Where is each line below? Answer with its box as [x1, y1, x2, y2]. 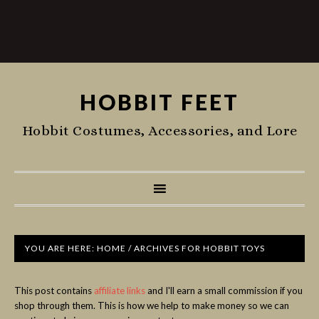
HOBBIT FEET [80, 89, 239, 115]
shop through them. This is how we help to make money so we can [14, 300, 289, 311]
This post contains [14, 285, 94, 296]
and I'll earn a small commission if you [145, 285, 303, 296]
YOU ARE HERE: [25, 243, 97, 253]
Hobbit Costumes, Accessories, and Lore [21, 122, 298, 139]
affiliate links [94, 285, 145, 296]
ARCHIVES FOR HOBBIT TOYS [132, 243, 265, 253]
